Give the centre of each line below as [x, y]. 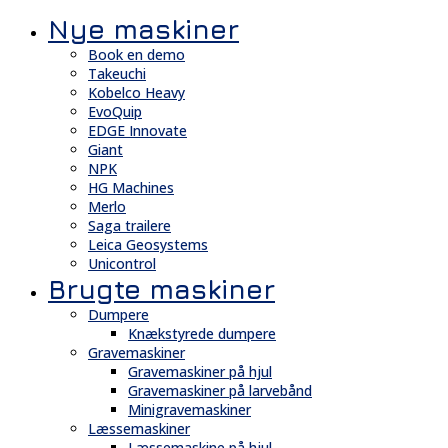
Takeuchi [117, 74]
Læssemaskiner [139, 429]
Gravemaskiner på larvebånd [220, 391]
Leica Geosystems [148, 245]
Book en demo [136, 55]
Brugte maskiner [161, 289]
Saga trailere [129, 226]
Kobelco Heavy [136, 93]
